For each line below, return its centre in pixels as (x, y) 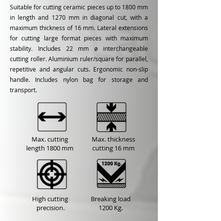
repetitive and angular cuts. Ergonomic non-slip (79, 69)
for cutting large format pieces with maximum (79, 38)
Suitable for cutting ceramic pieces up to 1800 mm (79, 7)
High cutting (51, 199)
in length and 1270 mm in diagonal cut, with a (79, 17)
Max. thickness (113, 139)
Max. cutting (50, 139)
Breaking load (110, 199)
